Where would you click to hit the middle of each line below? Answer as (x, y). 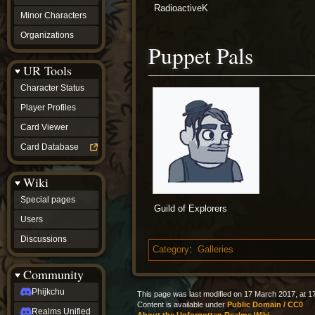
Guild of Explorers (191, 209)
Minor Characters (53, 15)
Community (53, 274)
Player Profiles (48, 108)
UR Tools (47, 70)
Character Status (52, 88)
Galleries (215, 250)
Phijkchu (48, 292)
